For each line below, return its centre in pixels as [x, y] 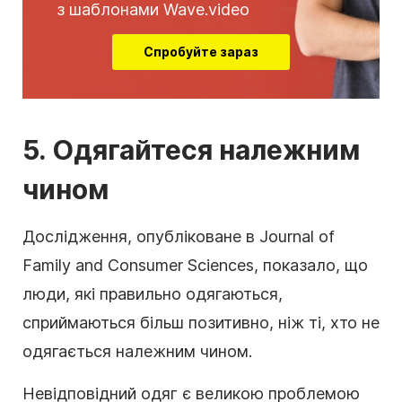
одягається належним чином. [137, 351]
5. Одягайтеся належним [191, 149]
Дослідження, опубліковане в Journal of [179, 236]
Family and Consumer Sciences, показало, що [195, 265]
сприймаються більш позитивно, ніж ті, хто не [201, 322]
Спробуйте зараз [201, 51]
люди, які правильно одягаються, [153, 293]
